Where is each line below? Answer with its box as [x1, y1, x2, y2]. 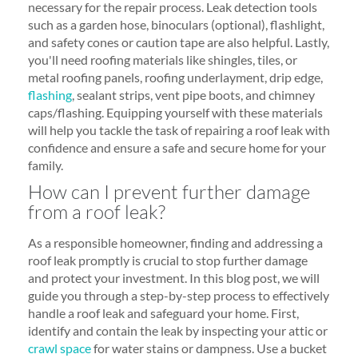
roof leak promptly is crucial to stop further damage [28, 253, 308, 268]
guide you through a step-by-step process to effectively [28, 288, 329, 303]
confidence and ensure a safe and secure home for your [28, 140, 326, 155]
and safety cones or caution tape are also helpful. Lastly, [28, 34, 329, 50]
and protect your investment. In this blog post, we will [28, 270, 320, 285]
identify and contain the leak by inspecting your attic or [28, 323, 328, 338]
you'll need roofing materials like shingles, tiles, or [28, 52, 297, 67]
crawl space [28, 340, 91, 356]
